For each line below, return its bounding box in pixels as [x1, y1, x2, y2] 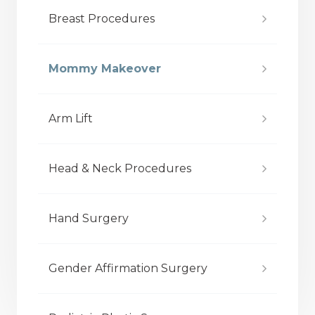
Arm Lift [49, 112, 93, 125]
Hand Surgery [49, 212, 129, 225]
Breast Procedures [49, 12, 155, 25]
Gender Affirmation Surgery [49, 262, 207, 275]
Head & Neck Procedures [49, 162, 191, 175]
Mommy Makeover [49, 62, 161, 75]
